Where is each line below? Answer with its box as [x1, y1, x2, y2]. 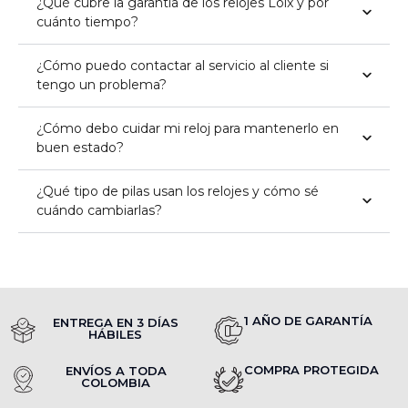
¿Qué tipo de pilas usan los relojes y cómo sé [36, 182, 319, 199]
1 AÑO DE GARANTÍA [244, 312, 372, 328]
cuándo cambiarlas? [36, 201, 162, 219]
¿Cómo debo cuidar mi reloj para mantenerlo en [36, 119, 339, 137]
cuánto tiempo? [36, 13, 138, 30]
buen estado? [36, 138, 124, 156]
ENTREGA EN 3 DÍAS [52, 314, 178, 330]
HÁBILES [88, 326, 143, 342]
